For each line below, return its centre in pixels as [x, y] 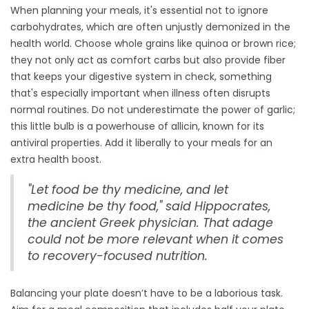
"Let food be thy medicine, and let [128, 190]
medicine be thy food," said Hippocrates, [149, 207]
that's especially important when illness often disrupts [140, 93]
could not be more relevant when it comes [156, 240]
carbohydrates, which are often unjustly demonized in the [150, 27]
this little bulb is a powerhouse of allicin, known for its [137, 127]
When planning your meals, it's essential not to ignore [139, 11]
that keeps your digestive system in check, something [141, 77]
